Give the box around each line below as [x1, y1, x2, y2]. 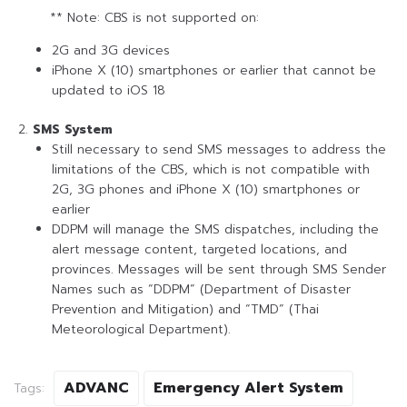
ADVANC [64, 377, 129, 400]
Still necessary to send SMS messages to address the [52, 140, 386, 160]
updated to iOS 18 [52, 81, 165, 101]
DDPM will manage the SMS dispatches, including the [52, 220, 379, 240]
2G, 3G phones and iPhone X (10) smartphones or [52, 180, 360, 200]
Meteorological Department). [52, 320, 231, 340]
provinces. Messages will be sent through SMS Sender [52, 260, 386, 280]
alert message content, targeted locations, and [52, 240, 347, 260]
